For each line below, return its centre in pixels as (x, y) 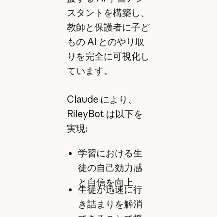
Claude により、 (102, 99)
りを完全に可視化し (108, 56)
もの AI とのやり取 (105, 42)
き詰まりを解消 (110, 204)
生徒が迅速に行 (110, 190)
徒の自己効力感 (110, 167)
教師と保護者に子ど (108, 27)
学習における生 (110, 153)
